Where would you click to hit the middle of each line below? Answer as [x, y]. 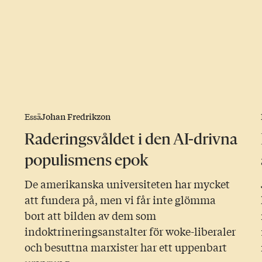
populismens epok [88, 160]
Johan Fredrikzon [75, 117]
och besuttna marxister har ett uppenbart [125, 247]
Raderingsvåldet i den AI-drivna [131, 139]
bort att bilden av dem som [90, 216]
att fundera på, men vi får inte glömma [120, 200]
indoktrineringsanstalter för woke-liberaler [130, 231]
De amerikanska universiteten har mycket [127, 184]
